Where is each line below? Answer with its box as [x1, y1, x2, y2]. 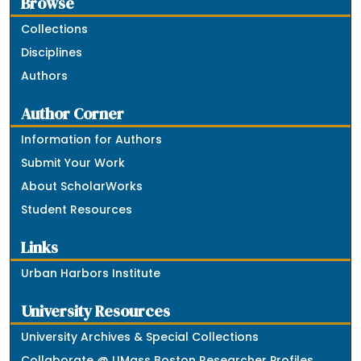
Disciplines [21, 44, 83, 60]
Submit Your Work [21, 154, 126, 171]
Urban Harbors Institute [21, 264, 161, 281]
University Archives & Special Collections [21, 328, 259, 345]
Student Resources [21, 201, 133, 218]
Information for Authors [21, 131, 163, 147]
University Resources [21, 300, 171, 322]
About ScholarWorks [21, 177, 143, 194]
